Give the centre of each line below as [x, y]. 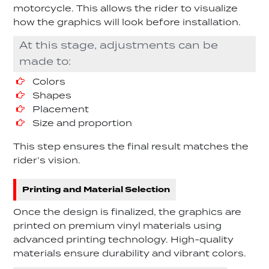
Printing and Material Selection [96, 189]
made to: [45, 62]
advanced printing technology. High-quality [124, 240]
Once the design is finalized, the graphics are [128, 213]
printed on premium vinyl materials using [118, 227]
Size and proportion [83, 124]
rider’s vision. [47, 161]
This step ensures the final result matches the [131, 147]
